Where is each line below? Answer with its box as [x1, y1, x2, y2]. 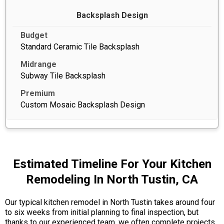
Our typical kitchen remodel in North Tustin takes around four [5, 197, 215, 207]
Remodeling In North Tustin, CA [26, 172, 198, 186]
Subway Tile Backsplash [20, 70, 105, 80]
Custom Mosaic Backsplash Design [20, 99, 145, 109]
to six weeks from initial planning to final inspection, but [5, 207, 198, 217]
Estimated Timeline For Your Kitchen [12, 156, 211, 171]
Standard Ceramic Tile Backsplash [20, 41, 139, 51]
